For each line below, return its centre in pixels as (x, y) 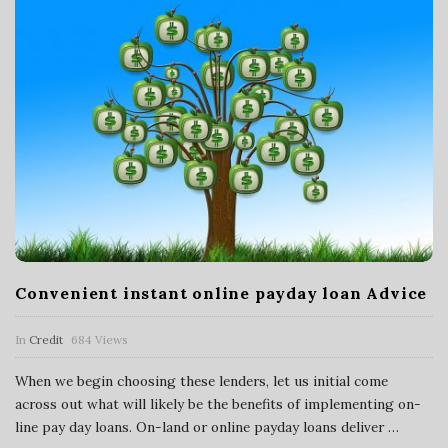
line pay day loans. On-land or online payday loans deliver (199, 426)
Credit (46, 339)
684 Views (99, 339)
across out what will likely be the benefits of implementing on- (218, 403)
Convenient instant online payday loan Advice (221, 292)
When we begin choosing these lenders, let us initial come (201, 380)
